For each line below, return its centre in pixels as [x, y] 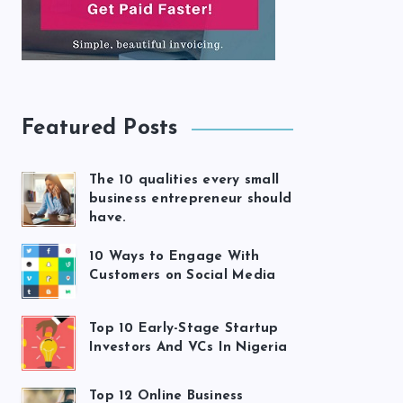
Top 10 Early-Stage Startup [184, 329]
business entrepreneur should [190, 199]
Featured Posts [100, 129]
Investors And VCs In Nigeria [188, 348]
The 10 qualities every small [184, 180]
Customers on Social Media [183, 276]
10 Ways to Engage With [175, 257]
